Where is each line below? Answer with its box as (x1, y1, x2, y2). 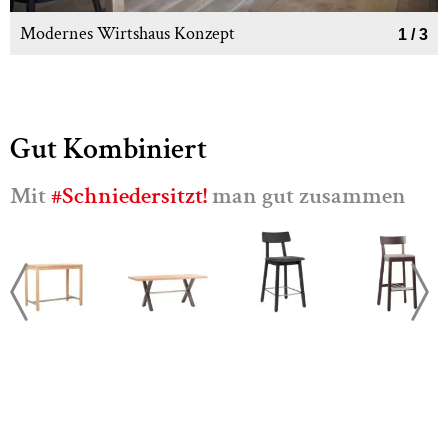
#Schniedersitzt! (51, 180, 207, 212)
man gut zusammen (207, 180, 406, 212)
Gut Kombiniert (10, 130, 207, 169)
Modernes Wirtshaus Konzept (33, 22, 249, 46)
